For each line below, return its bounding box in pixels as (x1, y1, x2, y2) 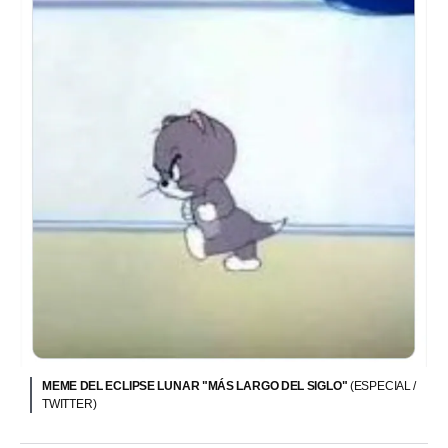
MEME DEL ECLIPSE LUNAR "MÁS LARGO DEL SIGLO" (42, 378, 350, 393)
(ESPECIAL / (349, 378, 417, 393)
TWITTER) (42, 396, 97, 411)
